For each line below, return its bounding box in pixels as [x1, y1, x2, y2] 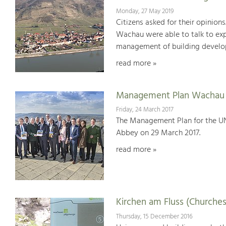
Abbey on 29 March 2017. [116, 127, 200, 140]
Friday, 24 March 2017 [116, 104, 174, 116]
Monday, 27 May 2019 [116, 6, 174, 17]
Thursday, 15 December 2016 [116, 211, 193, 222]
